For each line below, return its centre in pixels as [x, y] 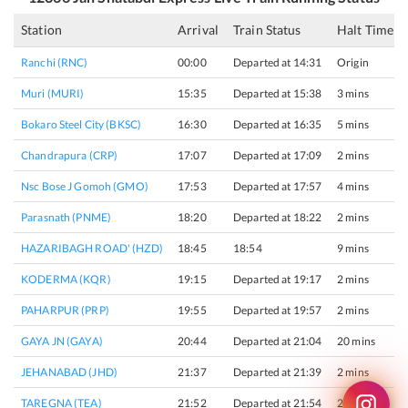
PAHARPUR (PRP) [65, 310]
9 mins [353, 248]
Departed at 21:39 [278, 372]
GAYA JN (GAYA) [62, 341]
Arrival [198, 30]
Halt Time [366, 30]
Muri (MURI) [53, 93]
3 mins [353, 93]
